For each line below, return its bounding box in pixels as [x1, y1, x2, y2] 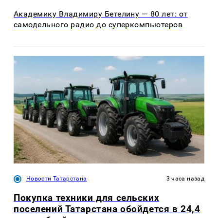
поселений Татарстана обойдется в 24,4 [14, 203, 200, 215]
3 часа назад [166, 175, 204, 182]
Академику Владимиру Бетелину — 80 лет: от [14, 9, 188, 18]
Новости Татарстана [26, 175, 87, 182]
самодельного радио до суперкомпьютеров [14, 19, 183, 29]
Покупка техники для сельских [14, 192, 160, 204]
